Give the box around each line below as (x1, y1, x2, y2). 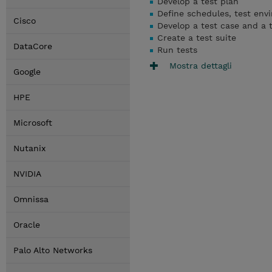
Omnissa (13, 194, 49, 204)
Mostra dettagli (169, 60, 232, 70)
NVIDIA (13, 169, 41, 178)
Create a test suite (157, 33, 236, 42)
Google (13, 67, 41, 76)
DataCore (13, 41, 52, 51)
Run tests (157, 45, 197, 55)
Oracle (13, 220, 40, 229)
